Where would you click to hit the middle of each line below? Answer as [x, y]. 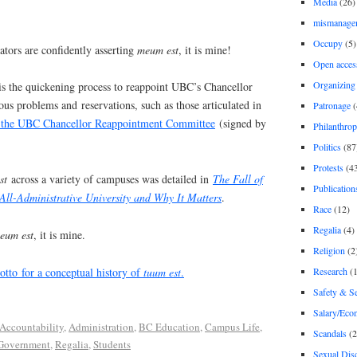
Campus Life [232, 326]
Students [112, 344]
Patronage [331, 105]
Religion [329, 250]
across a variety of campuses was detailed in [110, 179]
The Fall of [238, 179]
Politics [327, 146]
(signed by [241, 124]
